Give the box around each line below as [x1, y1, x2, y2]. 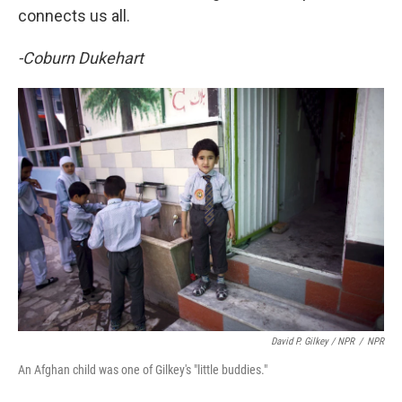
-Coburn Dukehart [18, 48, 144, 67]
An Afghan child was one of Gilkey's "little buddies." [18, 362, 267, 377]
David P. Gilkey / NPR [271, 335, 354, 347]
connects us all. [18, 5, 130, 25]
